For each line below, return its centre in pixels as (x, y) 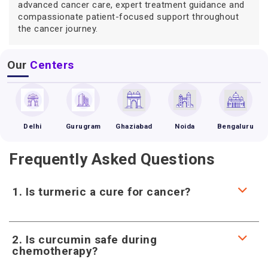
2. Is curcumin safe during (84, 240)
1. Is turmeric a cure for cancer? (101, 192)
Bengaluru (235, 127)
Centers (52, 65)
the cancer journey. (58, 29)
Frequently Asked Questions (112, 159)
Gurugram (83, 127)
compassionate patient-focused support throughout (128, 17)
